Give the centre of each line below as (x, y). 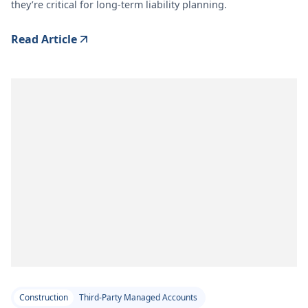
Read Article (44, 39)
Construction (44, 298)
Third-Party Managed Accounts (138, 298)
